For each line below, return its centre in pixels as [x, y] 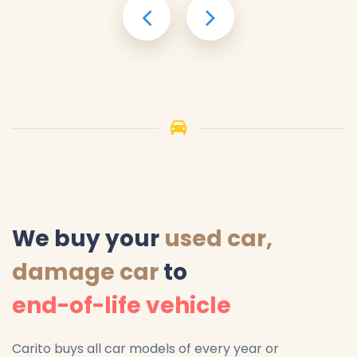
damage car [85, 273]
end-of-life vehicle [122, 306]
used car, [218, 239]
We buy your [88, 239]
